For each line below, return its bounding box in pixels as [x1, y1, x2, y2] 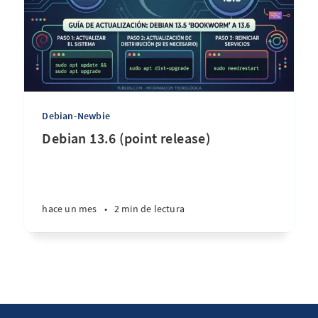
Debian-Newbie [42, 109, 110, 122]
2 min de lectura [114, 202, 185, 215]
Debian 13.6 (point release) [42, 129, 211, 147]
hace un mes [42, 202, 97, 215]
